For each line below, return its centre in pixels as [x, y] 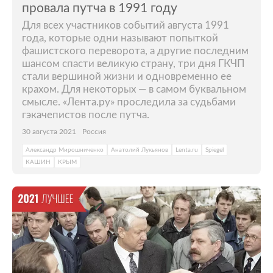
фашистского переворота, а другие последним [135, 51]
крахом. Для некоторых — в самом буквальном [134, 89]
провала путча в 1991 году [100, 8]
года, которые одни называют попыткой [120, 38]
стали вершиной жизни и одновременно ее [127, 76]
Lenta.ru [187, 150]
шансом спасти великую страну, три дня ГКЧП [133, 64]
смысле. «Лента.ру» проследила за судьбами [129, 102]
